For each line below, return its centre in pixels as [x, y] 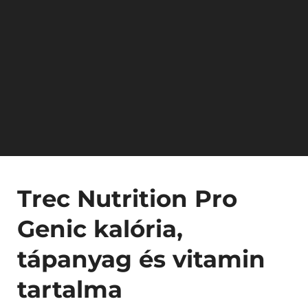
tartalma [70, 289]
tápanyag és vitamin [141, 259]
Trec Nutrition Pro [127, 199]
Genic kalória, [100, 229]
